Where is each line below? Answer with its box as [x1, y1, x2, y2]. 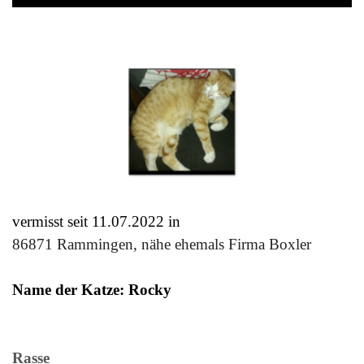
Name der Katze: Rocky [12, 281, 171, 299]
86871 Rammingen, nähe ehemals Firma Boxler [12, 236, 311, 253]
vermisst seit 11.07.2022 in [12, 213, 180, 231]
